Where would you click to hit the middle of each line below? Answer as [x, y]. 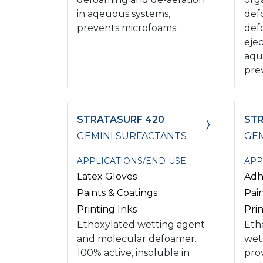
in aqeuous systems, [124, 14]
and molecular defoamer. [137, 238]
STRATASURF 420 [121, 119]
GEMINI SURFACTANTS [132, 136]
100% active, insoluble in [133, 252]
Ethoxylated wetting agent [141, 224]
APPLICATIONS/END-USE [131, 161]
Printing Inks [107, 209]
